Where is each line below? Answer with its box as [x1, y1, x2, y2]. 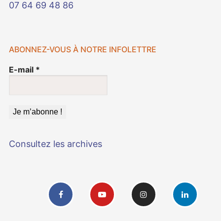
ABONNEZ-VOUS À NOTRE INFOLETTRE [9, 44, 156, 54]
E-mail [9, 64, 36, 74]
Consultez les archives [9, 139, 102, 149]
